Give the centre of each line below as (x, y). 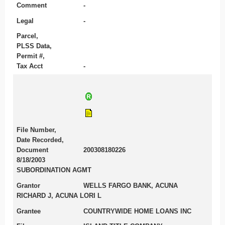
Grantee (28, 211)
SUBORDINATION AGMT (54, 170)
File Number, (36, 130)
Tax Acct (29, 66)
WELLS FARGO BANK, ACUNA (131, 185)
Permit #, (30, 56)
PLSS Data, (34, 46)
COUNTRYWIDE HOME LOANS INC (138, 211)
